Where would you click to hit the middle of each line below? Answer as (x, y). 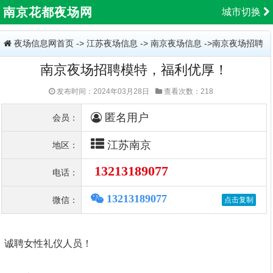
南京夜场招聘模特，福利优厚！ (134, 70)
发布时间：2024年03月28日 (102, 91)
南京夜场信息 (176, 43)
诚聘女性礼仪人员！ (48, 243)
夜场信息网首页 (44, 43)
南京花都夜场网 (48, 12)
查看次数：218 (188, 91)
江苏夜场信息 (112, 43)
